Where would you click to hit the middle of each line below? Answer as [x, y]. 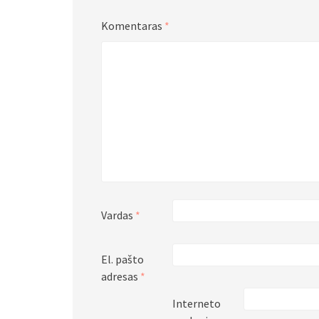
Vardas [118, 215]
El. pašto [122, 259]
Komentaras [133, 26]
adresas [121, 276]
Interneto [197, 303]
